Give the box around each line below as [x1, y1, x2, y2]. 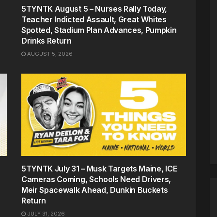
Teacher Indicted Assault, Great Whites [21, 14, 167, 24]
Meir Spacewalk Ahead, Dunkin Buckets [21, 185, 168, 195]
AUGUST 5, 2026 [26, 50, 73, 57]
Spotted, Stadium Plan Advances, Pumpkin [21, 25, 177, 35]
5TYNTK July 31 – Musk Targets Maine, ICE [21, 163, 177, 173]
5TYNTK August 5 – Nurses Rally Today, [21, 3, 168, 14]
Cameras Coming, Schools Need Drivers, [21, 174, 171, 184]
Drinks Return [21, 35, 72, 46]
